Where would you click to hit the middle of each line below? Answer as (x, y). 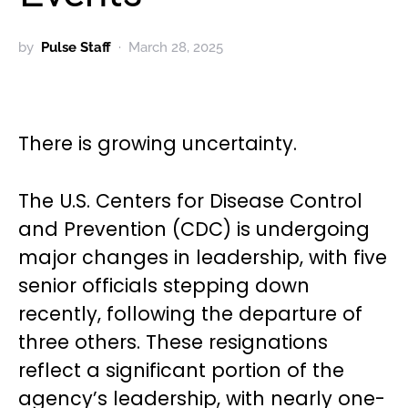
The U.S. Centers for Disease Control (190, 201)
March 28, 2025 (176, 47)
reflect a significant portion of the (181, 370)
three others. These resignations (173, 342)
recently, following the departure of (190, 314)
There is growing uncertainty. (158, 143)
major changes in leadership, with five (203, 257)
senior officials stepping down (164, 286)
